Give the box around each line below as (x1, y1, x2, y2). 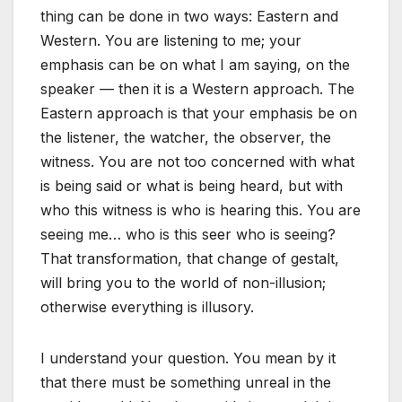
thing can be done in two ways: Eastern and (40, 7, 338, 26)
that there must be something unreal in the (40, 373, 331, 392)
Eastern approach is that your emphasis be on (40, 104, 357, 123)
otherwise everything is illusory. (40, 298, 254, 317)
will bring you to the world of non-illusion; (40, 274, 326, 293)
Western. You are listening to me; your (40, 31, 301, 50)
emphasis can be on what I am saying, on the (40, 56, 350, 74)
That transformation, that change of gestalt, (40, 249, 339, 268)
